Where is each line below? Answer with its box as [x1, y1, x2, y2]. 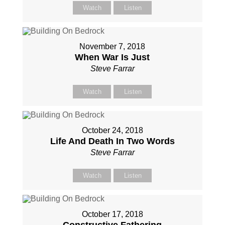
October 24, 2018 [81, 126, 143, 135]
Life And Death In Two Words [50, 136, 175, 146]
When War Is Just [75, 52, 150, 62]
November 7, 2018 [79, 42, 146, 51]
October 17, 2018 [81, 210, 143, 218]
